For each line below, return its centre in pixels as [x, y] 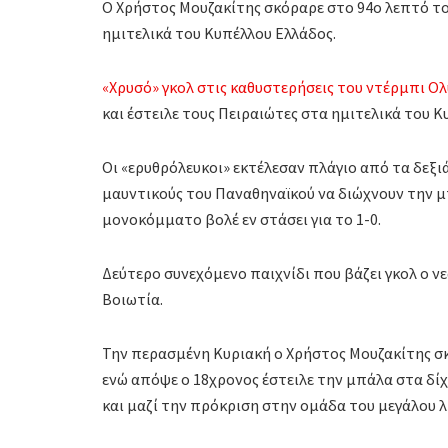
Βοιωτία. [132, 298]
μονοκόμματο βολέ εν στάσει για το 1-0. [241, 218]
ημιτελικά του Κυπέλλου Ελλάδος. [219, 32]
